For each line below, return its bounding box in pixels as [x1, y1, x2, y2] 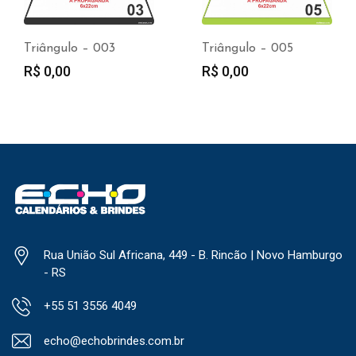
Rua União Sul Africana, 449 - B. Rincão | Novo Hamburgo [44, 247, 342, 262]
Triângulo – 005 [202, 41, 293, 55]
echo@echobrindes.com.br [44, 333, 184, 348]
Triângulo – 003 [24, 41, 115, 55]
